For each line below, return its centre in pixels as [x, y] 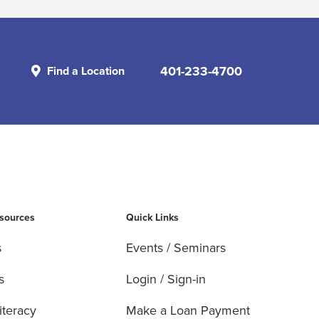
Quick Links [153, 217]
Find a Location [86, 71]
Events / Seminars [176, 247]
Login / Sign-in [166, 278]
